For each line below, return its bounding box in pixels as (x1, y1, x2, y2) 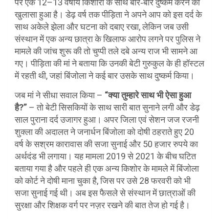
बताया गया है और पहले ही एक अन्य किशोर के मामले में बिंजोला (15, 163, 199, 174)
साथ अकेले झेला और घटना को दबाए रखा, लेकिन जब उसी (15, 22, 189, 32)
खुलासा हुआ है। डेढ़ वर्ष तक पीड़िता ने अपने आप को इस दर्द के (15, 9, 202, 20)
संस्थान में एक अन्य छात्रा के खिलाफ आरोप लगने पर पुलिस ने (15, 34, 200, 44)
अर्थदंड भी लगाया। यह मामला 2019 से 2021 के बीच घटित (15, 151, 196, 162)
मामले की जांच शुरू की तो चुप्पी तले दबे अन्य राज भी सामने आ (15, 46, 197, 57)
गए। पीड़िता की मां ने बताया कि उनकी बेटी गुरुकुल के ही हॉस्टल (15, 58, 204, 69)
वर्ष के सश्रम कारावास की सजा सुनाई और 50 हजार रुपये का (15, 139, 198, 150)
